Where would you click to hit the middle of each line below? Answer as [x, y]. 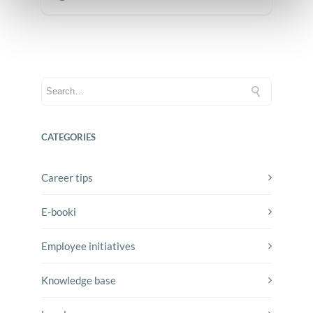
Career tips [67, 177]
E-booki [59, 211]
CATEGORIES [68, 137]
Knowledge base [79, 280]
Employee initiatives [88, 246]
